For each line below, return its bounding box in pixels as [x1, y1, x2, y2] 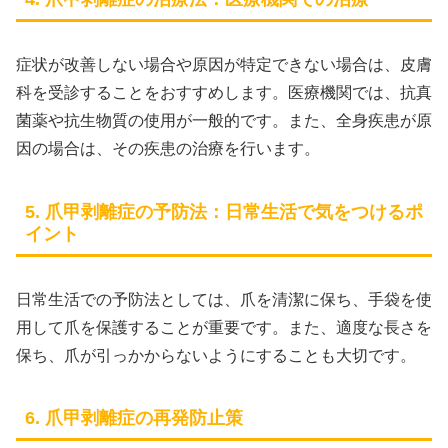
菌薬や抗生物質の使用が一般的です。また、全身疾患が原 [16, 111, 432, 129]
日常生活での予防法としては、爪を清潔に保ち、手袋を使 [16, 290, 432, 308]
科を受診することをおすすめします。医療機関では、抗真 [16, 83, 432, 101]
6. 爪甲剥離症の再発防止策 [25, 408, 243, 429]
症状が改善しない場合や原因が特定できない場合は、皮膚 [16, 55, 432, 73]
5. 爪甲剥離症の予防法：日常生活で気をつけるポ [25, 201, 423, 222]
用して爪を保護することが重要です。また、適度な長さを [16, 318, 432, 336]
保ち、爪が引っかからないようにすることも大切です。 [16, 346, 416, 364]
